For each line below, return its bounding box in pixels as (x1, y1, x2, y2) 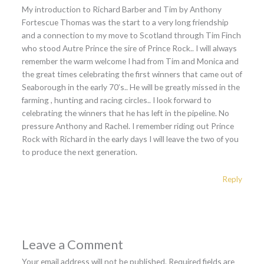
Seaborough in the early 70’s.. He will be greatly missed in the (21, 81, 240, 92)
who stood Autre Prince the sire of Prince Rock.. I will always (21, 42, 237, 53)
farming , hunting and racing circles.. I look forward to (21, 94, 212, 105)
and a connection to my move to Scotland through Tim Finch (21, 29, 241, 40)
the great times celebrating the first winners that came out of (21, 68, 242, 79)
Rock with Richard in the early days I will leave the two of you (21, 133, 239, 144)
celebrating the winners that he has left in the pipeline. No (21, 107, 229, 118)
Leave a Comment (21, 236, 123, 252)
